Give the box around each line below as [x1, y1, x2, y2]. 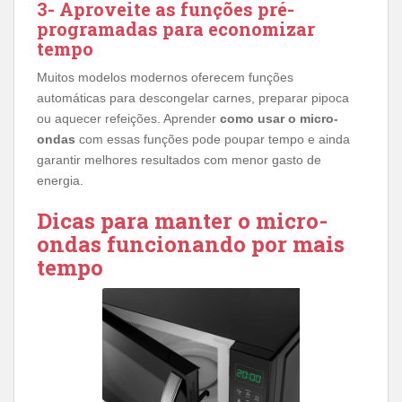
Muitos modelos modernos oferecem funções [37, 69, 293, 84]
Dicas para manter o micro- [37, 205, 328, 235]
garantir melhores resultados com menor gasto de [37, 152, 321, 167]
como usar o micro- [220, 110, 338, 126]
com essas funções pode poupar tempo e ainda [75, 131, 350, 146]
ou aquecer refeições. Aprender [37, 110, 220, 126]
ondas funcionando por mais [37, 229, 345, 258]
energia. [37, 172, 83, 188]
